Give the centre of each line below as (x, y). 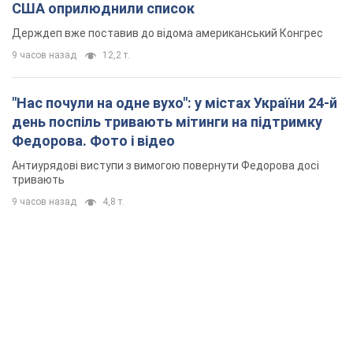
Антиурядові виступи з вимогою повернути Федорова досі (165, 11)
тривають (38, 25)
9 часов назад (44, 47)
